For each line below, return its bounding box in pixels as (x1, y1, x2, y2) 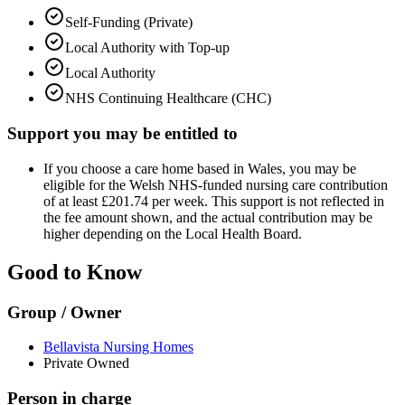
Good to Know (7, 259, 142, 284)
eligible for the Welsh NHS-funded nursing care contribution (43, 176, 388, 193)
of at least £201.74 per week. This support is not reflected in (43, 193, 384, 209)
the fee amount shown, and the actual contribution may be (43, 209, 372, 225)
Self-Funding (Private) (65, 14, 193, 31)
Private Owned (43, 355, 129, 372)
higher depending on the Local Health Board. (43, 225, 302, 241)
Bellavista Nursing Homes (43, 339, 193, 355)
